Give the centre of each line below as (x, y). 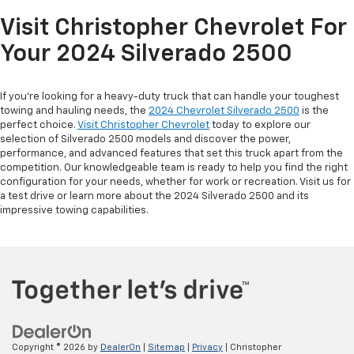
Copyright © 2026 (50, 347)
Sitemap (166, 347)
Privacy (207, 347)
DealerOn (121, 347)
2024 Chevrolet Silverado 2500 (224, 111)
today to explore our (260, 126)
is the (314, 111)
